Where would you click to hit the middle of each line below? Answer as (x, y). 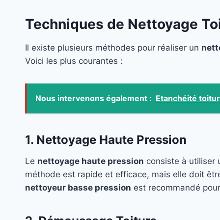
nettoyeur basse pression (78, 188)
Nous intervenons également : (94, 98)
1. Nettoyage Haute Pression (106, 140)
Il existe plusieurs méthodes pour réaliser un (113, 48)
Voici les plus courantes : (74, 61)
